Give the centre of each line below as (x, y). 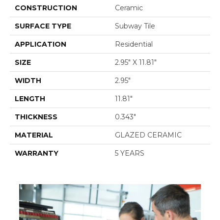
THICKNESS (36, 117)
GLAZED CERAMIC (148, 135)
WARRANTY (37, 153)
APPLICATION (41, 44)
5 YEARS (130, 153)
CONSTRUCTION (46, 8)
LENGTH (30, 99)
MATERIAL (34, 135)
